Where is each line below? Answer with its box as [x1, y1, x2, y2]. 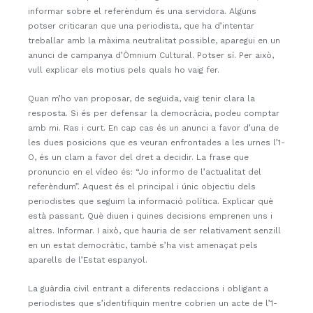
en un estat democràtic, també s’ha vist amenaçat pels [28, 240, 258, 250]
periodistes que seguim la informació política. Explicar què [28, 196, 273, 206]
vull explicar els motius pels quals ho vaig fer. [28, 64, 219, 75]
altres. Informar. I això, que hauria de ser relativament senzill [28, 225, 281, 235]
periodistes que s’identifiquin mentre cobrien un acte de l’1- [28, 298, 277, 308]
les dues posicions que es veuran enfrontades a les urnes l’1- [28, 137, 285, 147]
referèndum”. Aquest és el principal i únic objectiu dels [28, 181, 256, 191]
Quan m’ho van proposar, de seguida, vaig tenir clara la [28, 93, 255, 103]
